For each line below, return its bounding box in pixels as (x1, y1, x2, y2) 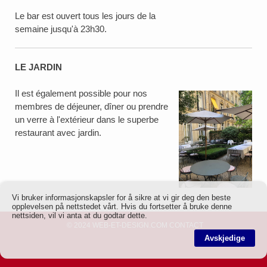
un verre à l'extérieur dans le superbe (15, 114, 159, 125)
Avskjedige (204, 234, 245, 243)
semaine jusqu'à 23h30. (15, 24, 107, 35)
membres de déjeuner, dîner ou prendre (15, 101, 168, 112)
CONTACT (169, 221, 204, 230)
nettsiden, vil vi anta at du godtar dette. (12, 211, 147, 220)
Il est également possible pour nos (15, 88, 147, 99)
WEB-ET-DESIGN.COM (92, 221, 168, 230)
